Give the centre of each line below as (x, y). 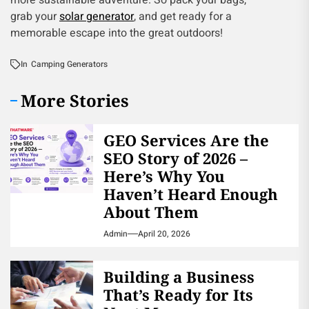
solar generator (97, 17)
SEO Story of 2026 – (176, 158)
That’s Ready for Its (178, 295)
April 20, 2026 (164, 234)
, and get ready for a (183, 17)
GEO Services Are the (186, 140)
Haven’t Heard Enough (191, 194)
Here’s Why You (164, 176)
